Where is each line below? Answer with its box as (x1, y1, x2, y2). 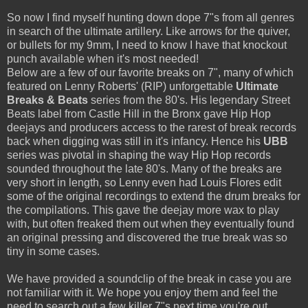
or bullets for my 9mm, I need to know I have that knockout (7, 39, 287, 52)
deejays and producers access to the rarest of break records (7, 122, 296, 134)
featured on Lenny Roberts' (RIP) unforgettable (7, 80, 236, 93)
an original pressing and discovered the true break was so (7, 232, 287, 244)
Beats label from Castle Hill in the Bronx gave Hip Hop (7, 108, 271, 120)
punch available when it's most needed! (7, 53, 199, 65)
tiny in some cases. (7, 245, 100, 258)
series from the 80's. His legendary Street (88, 94, 290, 107)
